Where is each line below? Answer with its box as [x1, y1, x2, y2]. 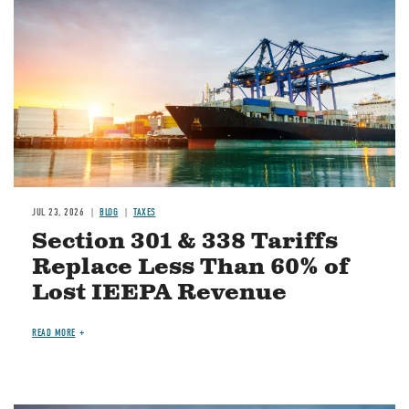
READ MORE [32, 326, 76, 339]
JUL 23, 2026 [32, 205, 84, 218]
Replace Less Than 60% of [32, 252, 350, 282]
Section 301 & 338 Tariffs [32, 226, 338, 257]
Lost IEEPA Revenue [32, 278, 287, 308]
